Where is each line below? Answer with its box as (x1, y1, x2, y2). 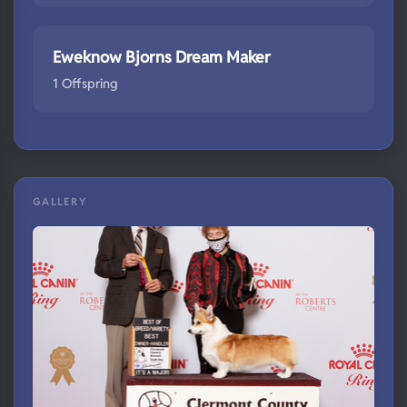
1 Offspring (53, 74, 118, 92)
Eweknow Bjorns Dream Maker (53, 45, 271, 67)
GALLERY (33, 194, 87, 208)
